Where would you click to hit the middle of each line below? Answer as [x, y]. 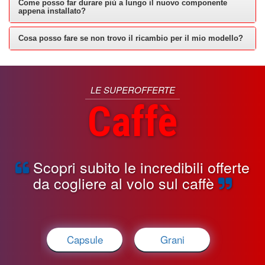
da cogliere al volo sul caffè [126, 183]
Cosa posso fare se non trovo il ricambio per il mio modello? [131, 38]
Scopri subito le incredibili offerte [139, 167]
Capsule [85, 239]
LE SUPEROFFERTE [132, 90]
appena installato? [52, 11]
